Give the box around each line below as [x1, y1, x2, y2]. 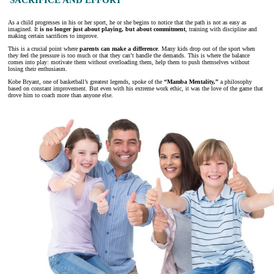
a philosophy [218, 78, 252, 86]
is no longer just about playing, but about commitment [40, 26, 185, 33]
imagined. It [8, 26, 40, 33]
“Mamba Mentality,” [164, 78, 218, 86]
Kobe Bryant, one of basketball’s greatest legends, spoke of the [8, 78, 164, 86]
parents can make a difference [80, 45, 158, 53]
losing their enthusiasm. [8, 65, 67, 73]
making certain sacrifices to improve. [8, 32, 98, 40]
